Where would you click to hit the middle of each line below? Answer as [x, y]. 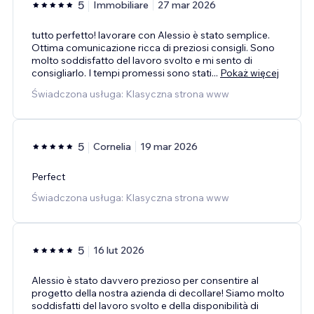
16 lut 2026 [119, 250]
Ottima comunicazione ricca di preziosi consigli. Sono [153, 47]
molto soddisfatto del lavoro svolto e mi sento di [142, 60]
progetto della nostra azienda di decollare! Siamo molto [158, 293]
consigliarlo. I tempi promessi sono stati [122, 73]
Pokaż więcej [250, 73]
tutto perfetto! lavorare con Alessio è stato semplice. [151, 35]
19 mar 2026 [169, 146]
